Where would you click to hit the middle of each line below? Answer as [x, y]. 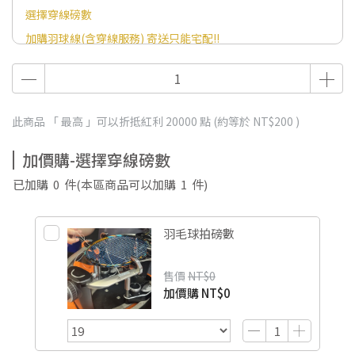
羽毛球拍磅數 [199, 234]
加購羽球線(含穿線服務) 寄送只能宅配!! [122, 38]
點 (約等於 [225, 122]
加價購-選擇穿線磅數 [96, 160]
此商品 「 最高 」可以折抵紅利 [89, 122]
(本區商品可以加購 [128, 185]
